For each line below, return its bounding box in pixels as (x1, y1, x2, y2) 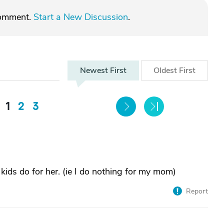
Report (186, 186, 208, 196)
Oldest (153, 65, 179, 76)
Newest (80, 65, 110, 76)
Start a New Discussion (33, 11, 128, 23)
